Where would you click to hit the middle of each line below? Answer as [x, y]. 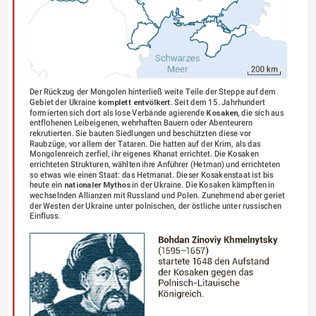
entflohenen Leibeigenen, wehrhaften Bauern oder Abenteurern [141, 123]
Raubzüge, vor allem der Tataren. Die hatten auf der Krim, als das [145, 144]
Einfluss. [44, 216]
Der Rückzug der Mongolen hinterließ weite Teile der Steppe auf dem [152, 92]
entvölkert [152, 102]
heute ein [47, 185]
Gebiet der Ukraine [63, 102]
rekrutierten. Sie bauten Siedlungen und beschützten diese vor [140, 133]
